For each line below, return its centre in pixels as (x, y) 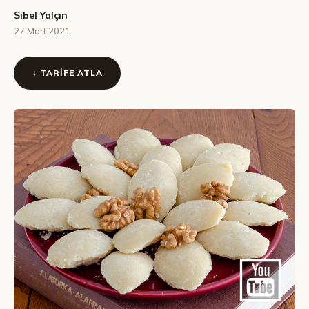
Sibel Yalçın (41, 15)
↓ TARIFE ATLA (68, 73)
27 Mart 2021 (42, 31)
